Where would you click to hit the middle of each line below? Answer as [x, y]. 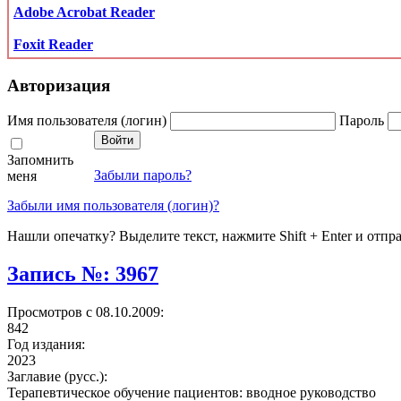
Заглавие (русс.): [57, 377]
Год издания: [46, 345]
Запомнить [40, 160]
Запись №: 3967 [83, 274]
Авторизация [59, 85]
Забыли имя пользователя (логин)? [113, 206]
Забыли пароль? [143, 175]
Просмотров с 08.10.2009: [85, 312]
